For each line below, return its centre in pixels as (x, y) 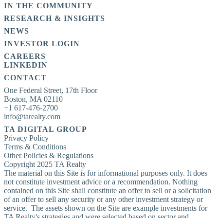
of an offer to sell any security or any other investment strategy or (103, 199)
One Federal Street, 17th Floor (51, 90)
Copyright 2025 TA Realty (45, 164)
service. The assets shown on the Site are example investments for (106, 208)
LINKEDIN (26, 65)
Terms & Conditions (35, 146)
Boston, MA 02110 (33, 99)
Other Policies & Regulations (49, 155)
